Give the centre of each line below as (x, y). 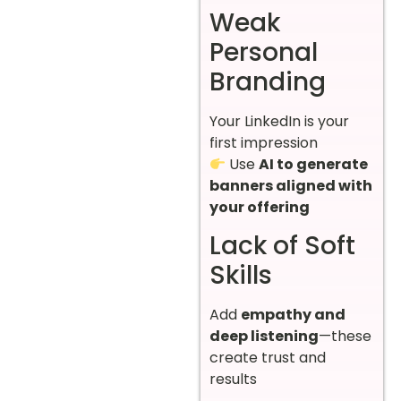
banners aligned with (291, 186)
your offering (260, 208)
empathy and (293, 315)
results (233, 380)
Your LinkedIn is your (279, 122)
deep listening (264, 337)
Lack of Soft (282, 246)
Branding (268, 82)
